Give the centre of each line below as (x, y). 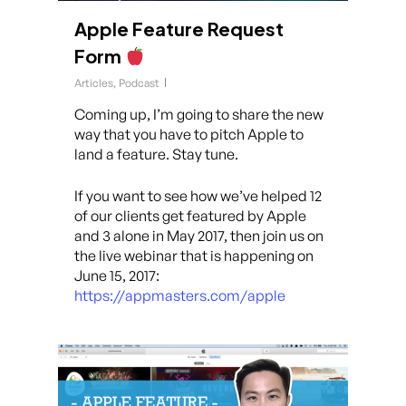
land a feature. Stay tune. (156, 154)
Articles (94, 83)
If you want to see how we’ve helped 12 (198, 196)
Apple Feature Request (179, 29)
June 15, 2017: (117, 275)
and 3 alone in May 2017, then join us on (199, 236)
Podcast (139, 83)
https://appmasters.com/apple (180, 295)
